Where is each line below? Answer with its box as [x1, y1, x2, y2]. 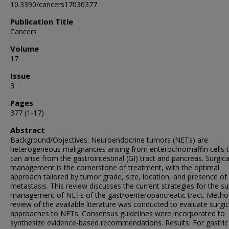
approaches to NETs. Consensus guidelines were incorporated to [10, 209, 225, 218]
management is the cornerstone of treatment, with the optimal [10, 163, 219, 172]
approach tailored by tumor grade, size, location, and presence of [10, 172, 227, 181]
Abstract [10, 125, 45, 135]
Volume [10, 43, 39, 54]
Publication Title [10, 16, 73, 27]
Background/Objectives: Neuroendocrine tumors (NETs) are [10, 135, 208, 145]
